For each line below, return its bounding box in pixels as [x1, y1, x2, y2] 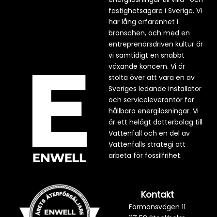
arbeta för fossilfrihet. [108, 150, 182, 160]
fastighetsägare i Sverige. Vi [108, 5, 202, 15]
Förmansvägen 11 [129, 202, 186, 212]
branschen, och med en [108, 28, 190, 38]
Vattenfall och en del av [108, 128, 190, 138]
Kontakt [140, 188, 174, 201]
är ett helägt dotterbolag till [108, 117, 202, 127]
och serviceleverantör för [108, 94, 194, 105]
